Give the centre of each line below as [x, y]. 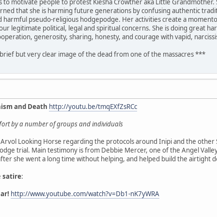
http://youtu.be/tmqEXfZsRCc [93, 107]
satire [12, 177]
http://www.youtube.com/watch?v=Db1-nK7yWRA [85, 194]
